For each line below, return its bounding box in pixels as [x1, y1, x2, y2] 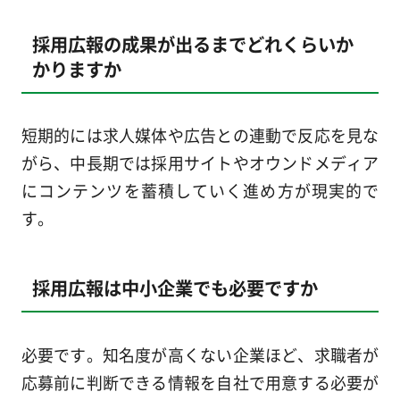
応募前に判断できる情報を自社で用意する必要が [21, 370, 379, 394]
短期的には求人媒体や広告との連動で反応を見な [21, 123, 379, 147]
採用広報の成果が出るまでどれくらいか [31, 30, 354, 58]
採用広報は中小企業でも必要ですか [31, 274, 318, 302]
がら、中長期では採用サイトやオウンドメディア [21, 151, 379, 175]
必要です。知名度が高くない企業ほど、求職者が [21, 342, 379, 366]
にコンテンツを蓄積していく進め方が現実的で [21, 179, 379, 203]
